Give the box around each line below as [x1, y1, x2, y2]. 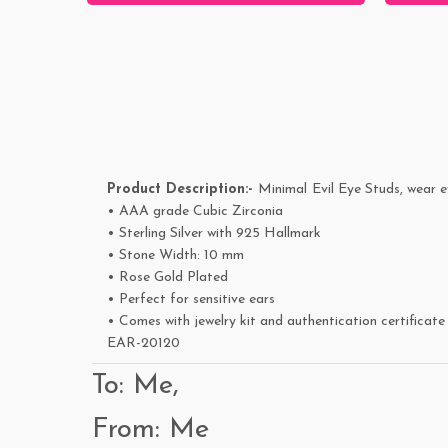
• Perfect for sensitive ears [107, 292, 275, 308]
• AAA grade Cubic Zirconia [107, 204, 283, 220]
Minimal [258, 182, 307, 198]
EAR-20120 [107, 336, 180, 352]
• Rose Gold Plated [107, 270, 228, 286]
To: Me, [92, 372, 179, 401]
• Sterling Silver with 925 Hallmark [107, 226, 321, 242]
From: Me [92, 416, 209, 445]
